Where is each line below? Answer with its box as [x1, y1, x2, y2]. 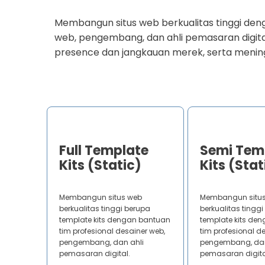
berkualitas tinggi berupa [59, 203, 150, 214]
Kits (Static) [59, 156, 141, 175]
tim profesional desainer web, [59, 226, 165, 237]
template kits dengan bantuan [59, 215, 170, 225]
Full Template [59, 141, 148, 160]
